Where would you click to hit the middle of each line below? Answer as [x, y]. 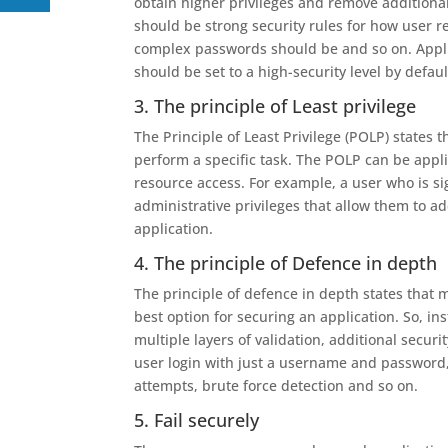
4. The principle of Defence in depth [286, 263]
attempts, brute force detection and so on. [276, 385]
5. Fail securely [197, 420]
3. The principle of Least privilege [275, 106]
